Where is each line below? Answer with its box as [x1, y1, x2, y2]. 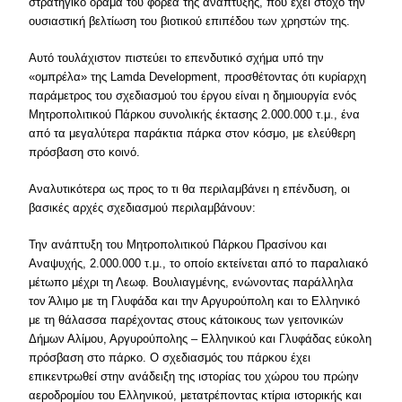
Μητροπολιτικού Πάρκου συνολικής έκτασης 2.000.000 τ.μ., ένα [29, 108, 361, 121]
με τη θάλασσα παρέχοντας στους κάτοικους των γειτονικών [29, 313, 345, 327]
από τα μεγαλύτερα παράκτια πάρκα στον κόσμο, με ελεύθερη [29, 127, 356, 140]
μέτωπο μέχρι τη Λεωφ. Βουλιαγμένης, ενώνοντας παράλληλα [29, 275, 354, 289]
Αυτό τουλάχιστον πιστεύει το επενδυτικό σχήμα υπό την [29, 51, 325, 65]
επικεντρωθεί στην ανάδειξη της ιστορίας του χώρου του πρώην [29, 370, 360, 383]
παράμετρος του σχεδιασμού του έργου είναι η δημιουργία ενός [29, 89, 357, 102]
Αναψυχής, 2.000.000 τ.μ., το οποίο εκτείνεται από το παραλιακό [29, 257, 369, 270]
